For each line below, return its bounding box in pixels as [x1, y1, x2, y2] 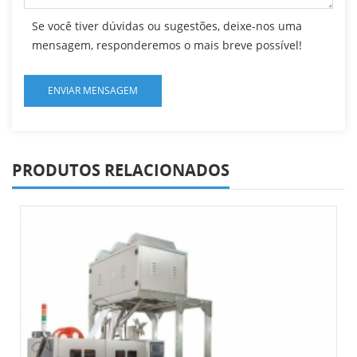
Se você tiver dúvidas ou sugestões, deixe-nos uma [32, 18, 302, 33]
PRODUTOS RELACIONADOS [12, 159, 229, 181]
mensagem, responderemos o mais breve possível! [32, 37, 302, 53]
